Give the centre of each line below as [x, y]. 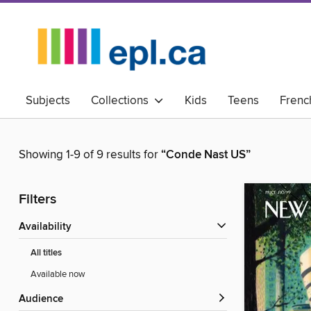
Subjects [48, 101]
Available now [58, 275]
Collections [123, 101]
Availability [49, 227]
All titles [46, 253]
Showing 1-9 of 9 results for [90, 155]
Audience [44, 300]
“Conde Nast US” [206, 155]
